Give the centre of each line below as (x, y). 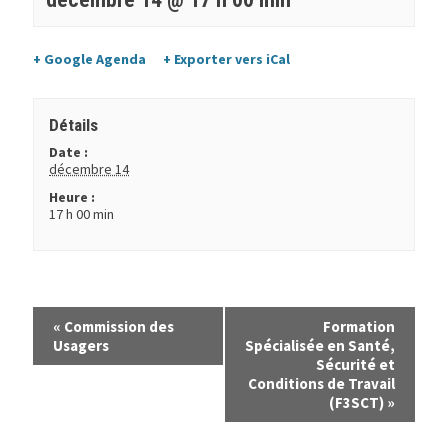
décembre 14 (89, 168)
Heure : (72, 196)
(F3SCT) (358, 402)
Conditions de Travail (322, 383)
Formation (359, 326)
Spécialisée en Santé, (320, 345)
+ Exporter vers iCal (227, 59)
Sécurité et (356, 364)
